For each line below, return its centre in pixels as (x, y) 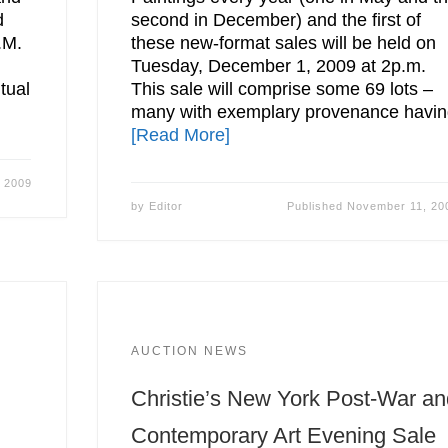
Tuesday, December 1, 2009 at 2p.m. (279, 65)
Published (317, 205)
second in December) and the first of (276, 19)
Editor (166, 205)
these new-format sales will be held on (284, 42)
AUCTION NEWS (190, 350)
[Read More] (181, 134)
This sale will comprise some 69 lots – (282, 88)
